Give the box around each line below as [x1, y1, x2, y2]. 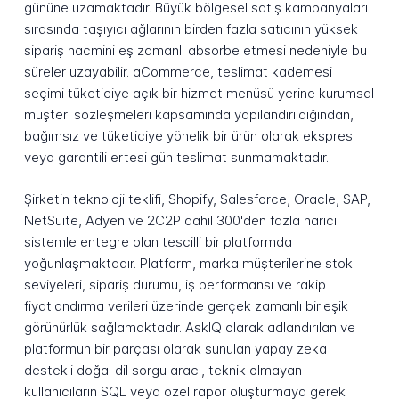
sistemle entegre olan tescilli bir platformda [23, 232, 292, 250]
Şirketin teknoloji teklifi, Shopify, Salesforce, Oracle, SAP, [23, 190, 370, 208]
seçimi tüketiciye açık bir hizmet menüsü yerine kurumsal [23, 85, 374, 102]
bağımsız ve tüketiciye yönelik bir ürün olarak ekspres [23, 127, 353, 145]
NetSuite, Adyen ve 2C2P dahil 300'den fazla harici [23, 211, 337, 229]
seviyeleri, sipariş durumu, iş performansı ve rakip [23, 275, 326, 293]
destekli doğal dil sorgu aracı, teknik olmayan [23, 361, 302, 379]
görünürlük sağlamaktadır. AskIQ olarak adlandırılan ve [23, 318, 355, 336]
